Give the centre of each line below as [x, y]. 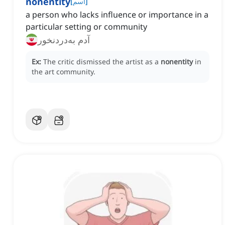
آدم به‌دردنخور [64, 40]
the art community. [64, 72]
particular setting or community [86, 27]
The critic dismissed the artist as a [102, 62]
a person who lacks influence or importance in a [117, 15]
